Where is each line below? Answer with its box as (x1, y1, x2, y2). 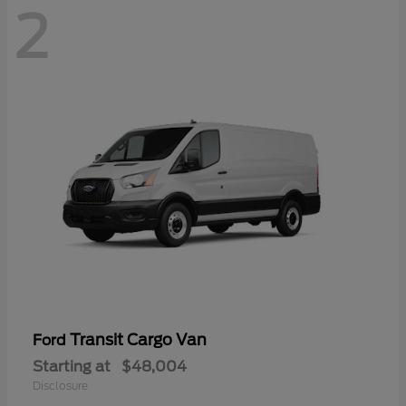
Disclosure (33, 379, 88, 393)
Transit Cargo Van (70, 331, 207, 350)
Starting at (33, 358, 111, 376)
